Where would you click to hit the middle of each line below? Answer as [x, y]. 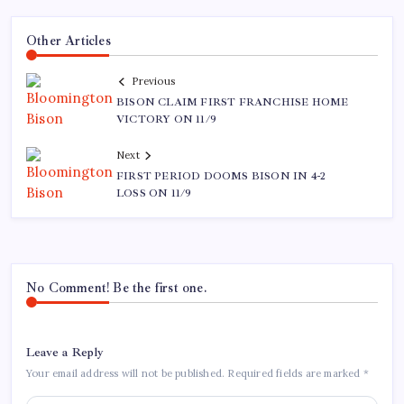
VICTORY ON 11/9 [166, 120]
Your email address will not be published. [126, 374]
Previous [153, 82]
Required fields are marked [295, 374]
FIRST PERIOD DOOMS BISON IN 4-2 [221, 177]
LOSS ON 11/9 [154, 194]
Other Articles [69, 41]
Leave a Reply [65, 353]
